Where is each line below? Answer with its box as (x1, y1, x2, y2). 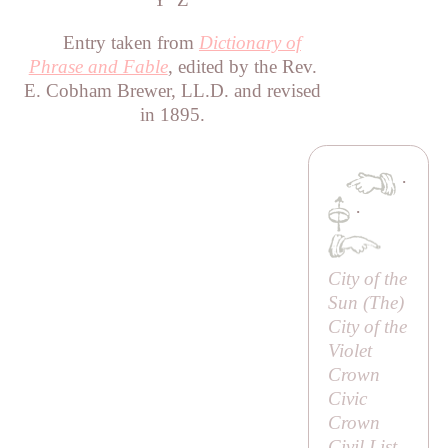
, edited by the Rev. (167, 55, 317, 77)
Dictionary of (198, 31, 301, 53)
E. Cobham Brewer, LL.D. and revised (24, 79, 322, 101)
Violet (327, 339, 372, 361)
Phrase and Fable (28, 55, 168, 77)
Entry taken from (62, 31, 199, 53)
